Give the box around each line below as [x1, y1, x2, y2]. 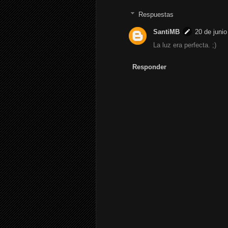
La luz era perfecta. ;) [153, 41, 216, 49]
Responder [132, 63, 166, 71]
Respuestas [138, 10, 174, 18]
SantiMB [153, 28, 180, 36]
